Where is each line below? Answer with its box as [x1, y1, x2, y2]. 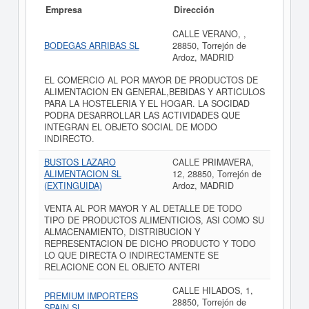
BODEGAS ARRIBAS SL [43, 39, 139, 52]
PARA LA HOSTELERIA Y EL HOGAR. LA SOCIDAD [43, 97, 250, 110]
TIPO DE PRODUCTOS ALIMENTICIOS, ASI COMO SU [43, 214, 264, 226]
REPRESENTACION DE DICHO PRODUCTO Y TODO [43, 237, 256, 250]
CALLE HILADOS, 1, [172, 284, 253, 297]
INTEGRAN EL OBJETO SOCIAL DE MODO [43, 121, 217, 133]
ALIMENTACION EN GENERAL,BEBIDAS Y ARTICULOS [43, 86, 265, 98]
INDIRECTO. [43, 132, 94, 145]
